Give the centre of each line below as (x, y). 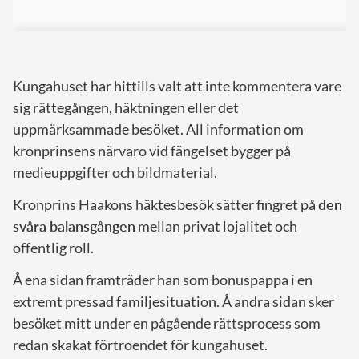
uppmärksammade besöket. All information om (158, 129)
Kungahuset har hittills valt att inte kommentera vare (177, 85)
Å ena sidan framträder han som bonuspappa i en (163, 279)
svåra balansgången (74, 226)
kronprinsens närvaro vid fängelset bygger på (152, 150)
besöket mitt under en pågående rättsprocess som (167, 323)
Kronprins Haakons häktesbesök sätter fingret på (165, 204)
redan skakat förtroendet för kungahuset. (140, 344)
